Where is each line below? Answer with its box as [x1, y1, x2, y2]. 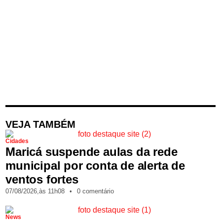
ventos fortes [5, 173, 78, 186]
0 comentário [77, 187, 114, 195]
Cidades [5, 138, 29, 145]
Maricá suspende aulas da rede [5, 145, 178, 159]
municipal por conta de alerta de [5, 159, 185, 173]
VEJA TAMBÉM [5, 119, 76, 130]
